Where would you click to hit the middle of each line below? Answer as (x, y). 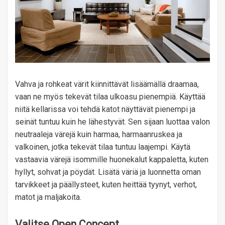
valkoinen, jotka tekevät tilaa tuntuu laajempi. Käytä (103, 147)
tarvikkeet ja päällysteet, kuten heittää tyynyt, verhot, (106, 185)
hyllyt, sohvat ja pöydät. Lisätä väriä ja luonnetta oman (108, 172)
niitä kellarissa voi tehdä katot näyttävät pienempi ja (105, 109)
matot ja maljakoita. (48, 197)
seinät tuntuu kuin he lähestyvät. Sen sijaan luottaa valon (113, 122)
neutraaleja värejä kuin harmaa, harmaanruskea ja (99, 135)
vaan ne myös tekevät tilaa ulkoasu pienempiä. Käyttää (110, 97)
